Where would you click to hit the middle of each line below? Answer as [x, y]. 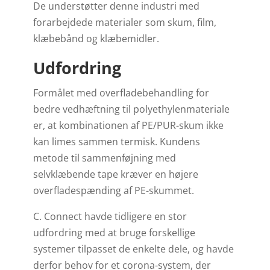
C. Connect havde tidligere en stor [110, 216]
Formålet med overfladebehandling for [121, 93]
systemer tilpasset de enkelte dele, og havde [133, 249]
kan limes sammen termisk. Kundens [116, 142]
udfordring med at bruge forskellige [114, 233]
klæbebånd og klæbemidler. [96, 39]
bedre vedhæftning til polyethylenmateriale [131, 109]
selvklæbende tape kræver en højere [115, 174]
